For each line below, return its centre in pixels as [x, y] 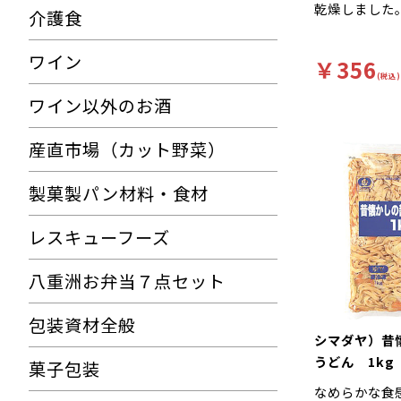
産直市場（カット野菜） [127, 149]
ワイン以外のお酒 [100, 106]
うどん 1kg [354, 361]
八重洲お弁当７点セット [127, 281]
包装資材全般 [82, 325]
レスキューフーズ [99, 237]
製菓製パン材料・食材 [119, 193]
